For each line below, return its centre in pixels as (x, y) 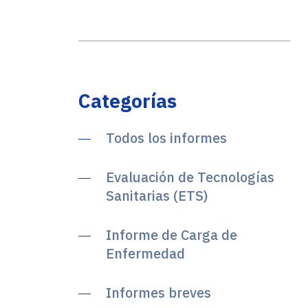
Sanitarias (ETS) (157, 196)
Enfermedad (145, 253)
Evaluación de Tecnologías (190, 177)
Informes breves (158, 293)
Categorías (128, 101)
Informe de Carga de (172, 235)
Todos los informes (166, 138)
